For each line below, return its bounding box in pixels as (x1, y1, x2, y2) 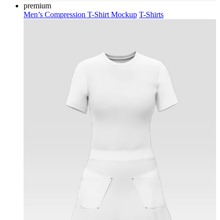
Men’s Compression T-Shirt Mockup (24, 10, 137, 19)
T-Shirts (139, 10, 164, 19)
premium (24, 1, 51, 10)
